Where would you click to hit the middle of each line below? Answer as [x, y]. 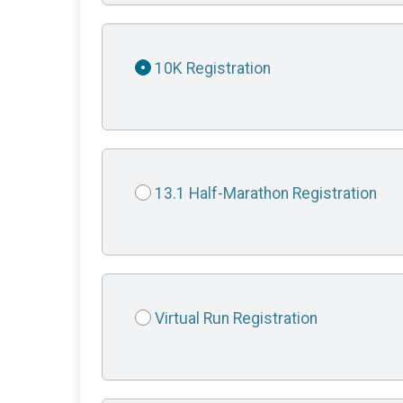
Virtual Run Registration [236, 319]
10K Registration [213, 69]
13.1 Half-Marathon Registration [266, 194]
